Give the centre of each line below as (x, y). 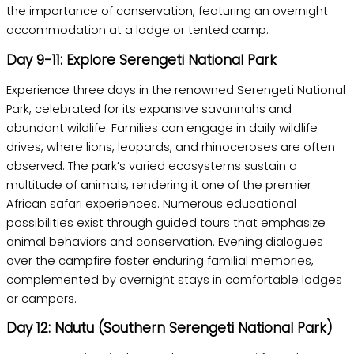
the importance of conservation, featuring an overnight (167, 11)
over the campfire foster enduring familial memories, (160, 260)
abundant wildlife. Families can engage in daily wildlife (162, 128)
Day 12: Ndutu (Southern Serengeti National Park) (169, 328)
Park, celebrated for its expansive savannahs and (149, 109)
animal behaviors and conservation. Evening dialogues (165, 241)
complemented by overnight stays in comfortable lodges (174, 279)
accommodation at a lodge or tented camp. (137, 30)
